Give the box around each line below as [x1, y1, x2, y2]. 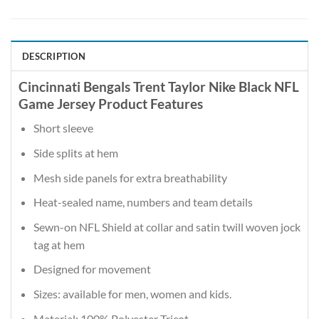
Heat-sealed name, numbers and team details [33, 195, 253, 209]
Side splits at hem [33, 146, 118, 160]
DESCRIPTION [22, 50, 85, 62]
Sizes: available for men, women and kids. [33, 286, 231, 300]
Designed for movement [33, 262, 151, 276]
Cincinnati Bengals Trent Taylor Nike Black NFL [19, 78, 299, 95]
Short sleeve [33, 121, 93, 135]
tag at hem [33, 237, 85, 251]
